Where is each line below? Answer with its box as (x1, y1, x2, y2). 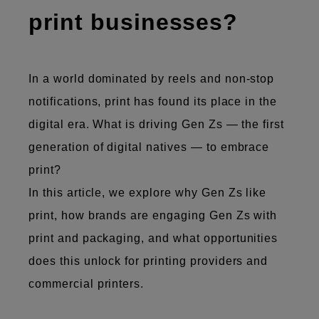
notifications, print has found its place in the (28, 95, 278, 108)
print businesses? (28, 9, 239, 35)
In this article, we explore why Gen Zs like (28, 186, 267, 199)
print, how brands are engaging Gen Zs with (28, 209, 278, 221)
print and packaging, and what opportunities (28, 231, 278, 244)
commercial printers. (28, 277, 148, 290)
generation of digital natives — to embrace (28, 140, 270, 153)
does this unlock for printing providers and (28, 254, 268, 267)
